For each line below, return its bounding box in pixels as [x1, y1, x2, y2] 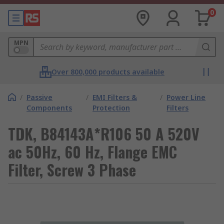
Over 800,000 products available [51, 67, 164, 76]
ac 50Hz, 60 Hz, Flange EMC [8, 140, 177, 163]
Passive [26, 92, 52, 102]
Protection [92, 103, 130, 112]
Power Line [166, 92, 206, 102]
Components [26, 103, 72, 112]
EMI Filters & [92, 92, 137, 102]
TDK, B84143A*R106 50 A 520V [8, 122, 199, 145]
